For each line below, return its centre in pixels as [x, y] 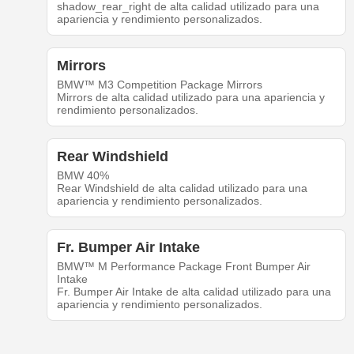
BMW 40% [83, 176]
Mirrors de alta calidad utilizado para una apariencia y [190, 98]
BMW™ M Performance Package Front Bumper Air [183, 267]
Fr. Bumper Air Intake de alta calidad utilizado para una [194, 292]
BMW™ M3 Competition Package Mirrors [159, 85]
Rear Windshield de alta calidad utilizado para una [182, 188]
